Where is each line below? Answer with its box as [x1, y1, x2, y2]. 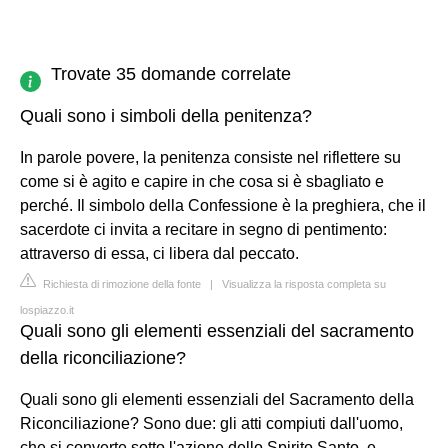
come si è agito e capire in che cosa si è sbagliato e [20, 172, 384, 190]
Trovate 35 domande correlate [51, 63, 291, 84]
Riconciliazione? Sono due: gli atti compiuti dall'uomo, [20, 414, 403, 432]
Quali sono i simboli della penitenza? [20, 105, 312, 126]
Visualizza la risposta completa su [222, 277, 386, 290]
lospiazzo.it [20, 303, 74, 316]
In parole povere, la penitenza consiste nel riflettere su [20, 148, 401, 166]
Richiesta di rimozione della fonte [40, 277, 201, 290]
